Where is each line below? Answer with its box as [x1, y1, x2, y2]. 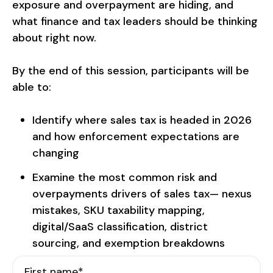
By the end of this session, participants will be [12, 63, 249, 78]
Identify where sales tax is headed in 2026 [32, 113, 252, 127]
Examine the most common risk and [32, 169, 217, 185]
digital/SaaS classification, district [32, 219, 208, 234]
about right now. [12, 30, 96, 45]
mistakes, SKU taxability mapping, [32, 202, 205, 218]
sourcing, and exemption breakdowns [32, 235, 225, 250]
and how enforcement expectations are [32, 129, 239, 144]
